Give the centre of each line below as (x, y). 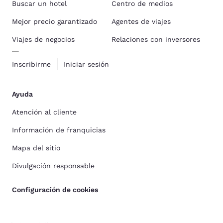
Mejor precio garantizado (55, 21)
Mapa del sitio (36, 148)
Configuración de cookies (55, 190)
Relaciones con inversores (156, 39)
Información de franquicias (59, 130)
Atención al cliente (44, 112)
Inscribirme (31, 64)
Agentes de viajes (141, 21)
